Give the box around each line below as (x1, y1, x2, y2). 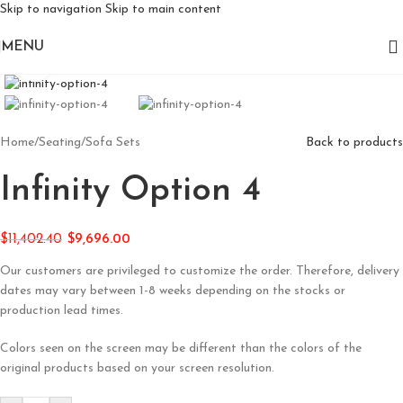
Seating (39, 135, 81, 149)
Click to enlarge (53, 55, 139, 67)
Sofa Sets (85, 135, 140, 149)
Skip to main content (105, 3, 221, 16)
